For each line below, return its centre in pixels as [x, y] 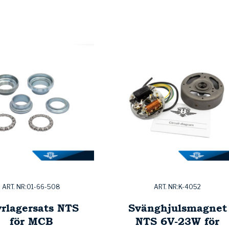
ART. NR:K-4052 [177, 187]
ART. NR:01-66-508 [31, 187]
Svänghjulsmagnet [177, 208]
